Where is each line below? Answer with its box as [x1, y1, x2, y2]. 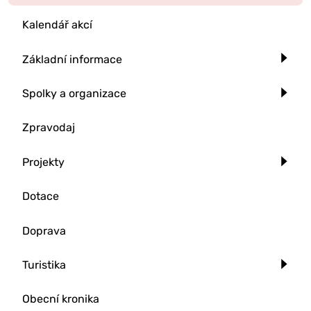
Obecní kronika [22, 292, 99, 306]
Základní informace [22, 52, 122, 66]
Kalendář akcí [22, 18, 92, 32]
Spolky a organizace [22, 87, 126, 100]
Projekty [22, 155, 65, 169]
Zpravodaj [22, 121, 75, 135]
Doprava [22, 224, 66, 237]
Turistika [22, 258, 66, 271]
